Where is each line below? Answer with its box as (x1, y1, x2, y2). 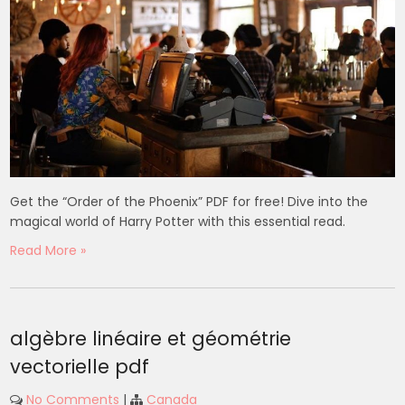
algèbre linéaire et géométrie (10, 325, 292, 352)
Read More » (10, 240, 87, 259)
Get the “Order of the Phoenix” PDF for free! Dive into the (10, 192, 369, 211)
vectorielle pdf (10, 353, 150, 380)
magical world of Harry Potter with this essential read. (10, 212, 346, 231)
